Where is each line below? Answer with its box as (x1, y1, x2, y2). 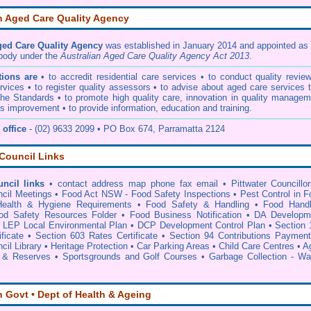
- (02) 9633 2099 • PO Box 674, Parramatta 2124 (26, 124, 225, 134)
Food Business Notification (129, 210, 242, 220)
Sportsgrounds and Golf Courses (62, 251, 198, 262)
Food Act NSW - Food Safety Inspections (61, 189, 230, 199)
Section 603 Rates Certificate (35, 230, 158, 241)
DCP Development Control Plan (137, 220, 265, 230)
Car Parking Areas (137, 241, 210, 251)
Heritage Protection (51, 241, 128, 251)
